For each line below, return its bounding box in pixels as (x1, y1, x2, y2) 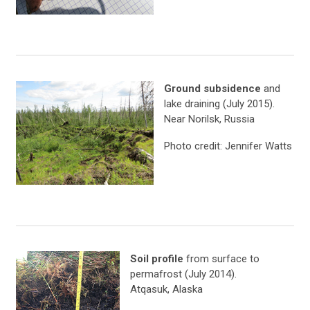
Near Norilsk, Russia (164, 113, 255, 126)
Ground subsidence (164, 82, 264, 95)
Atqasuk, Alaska (130, 283, 203, 296)
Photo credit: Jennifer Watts (164, 140, 293, 153)
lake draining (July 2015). (164, 98, 275, 111)
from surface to (186, 253, 259, 266)
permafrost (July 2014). (130, 268, 237, 281)
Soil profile (130, 253, 186, 266)
